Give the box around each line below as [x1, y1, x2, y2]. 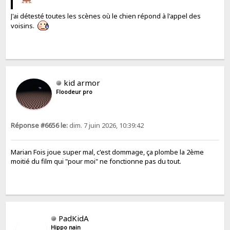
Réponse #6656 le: [11, 121, 68, 130]
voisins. [11, 21, 38, 30]
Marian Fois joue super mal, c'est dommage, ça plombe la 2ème [11, 147, 204, 157]
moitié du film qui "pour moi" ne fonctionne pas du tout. [11, 156, 182, 166]
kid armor [64, 78, 101, 88]
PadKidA [59, 213, 89, 224]
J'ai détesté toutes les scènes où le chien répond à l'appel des [11, 11, 201, 21]
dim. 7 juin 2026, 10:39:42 [68, 121, 144, 130]
